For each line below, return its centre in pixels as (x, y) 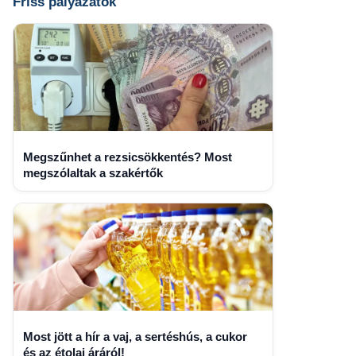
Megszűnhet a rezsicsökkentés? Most (127, 157)
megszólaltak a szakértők (93, 172)
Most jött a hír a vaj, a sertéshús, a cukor (135, 336)
